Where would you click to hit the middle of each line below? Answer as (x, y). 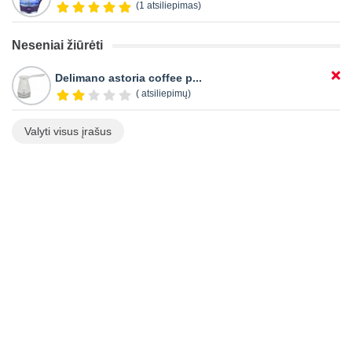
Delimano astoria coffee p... (128, 78)
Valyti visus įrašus (68, 132)
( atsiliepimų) (163, 94)
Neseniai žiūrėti (57, 46)
